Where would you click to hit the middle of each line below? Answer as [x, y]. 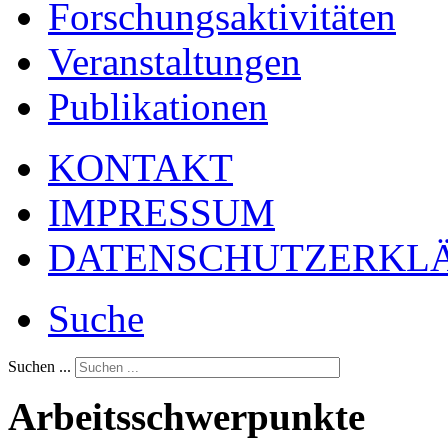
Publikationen [158, 107]
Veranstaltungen [174, 62]
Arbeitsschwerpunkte [186, 417]
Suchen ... [39, 367]
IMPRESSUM [161, 213]
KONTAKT [140, 168]
